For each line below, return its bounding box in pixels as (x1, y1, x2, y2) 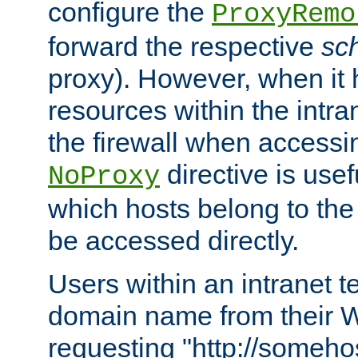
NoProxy (48, 161, 160, 192)
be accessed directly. (48, 225, 299, 256)
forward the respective (48, 30, 321, 62)
